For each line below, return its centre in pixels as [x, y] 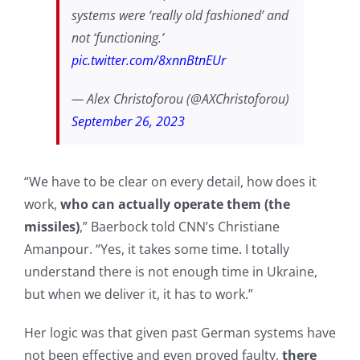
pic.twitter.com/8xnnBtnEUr [148, 61]
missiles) [51, 227]
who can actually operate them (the [175, 205]
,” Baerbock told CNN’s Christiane [179, 227]
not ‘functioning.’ [117, 38]
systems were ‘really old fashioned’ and [180, 16]
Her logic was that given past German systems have [180, 333]
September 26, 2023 [128, 122]
